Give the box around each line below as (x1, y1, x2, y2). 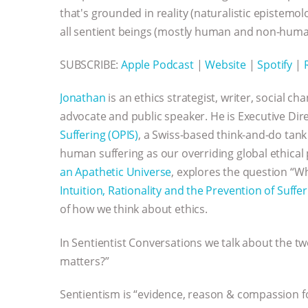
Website (205, 57, 246, 73)
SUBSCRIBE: (60, 57, 122, 73)
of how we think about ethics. (60, 201, 208, 217)
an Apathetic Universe (60, 164, 172, 180)
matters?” (60, 253, 109, 269)
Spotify (257, 57, 293, 73)
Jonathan (60, 90, 106, 106)
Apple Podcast (121, 57, 194, 73)
